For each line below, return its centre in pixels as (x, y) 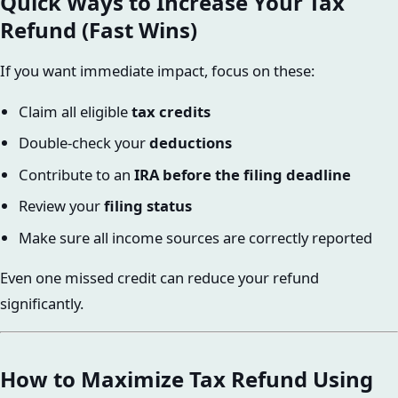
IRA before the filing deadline (242, 174)
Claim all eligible (75, 112)
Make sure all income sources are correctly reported (195, 237)
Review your (61, 206)
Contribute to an (76, 174)
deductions (190, 143)
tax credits (171, 112)
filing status (147, 206)
